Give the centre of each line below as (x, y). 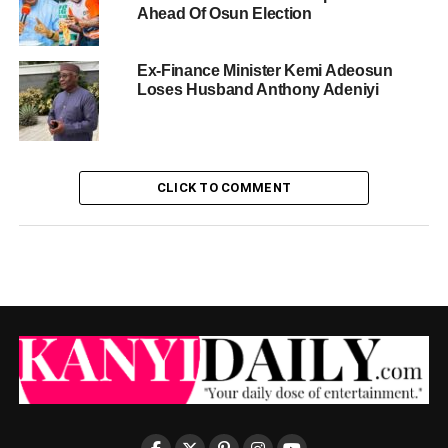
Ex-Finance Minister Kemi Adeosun (264, 71)
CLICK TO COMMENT (224, 188)
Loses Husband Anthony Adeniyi (257, 90)
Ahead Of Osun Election (224, 14)
